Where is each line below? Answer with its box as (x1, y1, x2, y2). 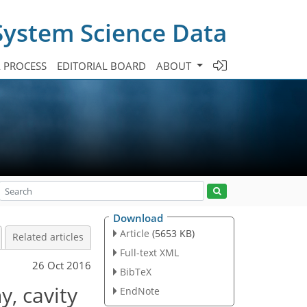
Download (113, 211, 163, 225)
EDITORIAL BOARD (57, 58, 147, 73)
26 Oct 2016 (32, 258, 91, 272)
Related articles (12, 231, 84, 243)
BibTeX (119, 265, 151, 278)
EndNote (119, 284, 160, 297)
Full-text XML (119, 245, 179, 259)
